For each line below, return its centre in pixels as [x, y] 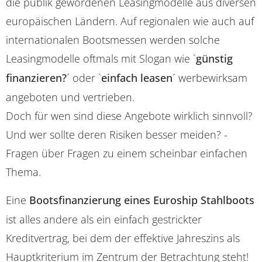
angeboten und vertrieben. [70, 97]
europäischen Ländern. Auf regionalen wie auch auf [130, 21]
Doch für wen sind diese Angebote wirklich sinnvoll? [129, 116]
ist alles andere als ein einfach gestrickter [104, 220]
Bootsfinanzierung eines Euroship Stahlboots [142, 200]
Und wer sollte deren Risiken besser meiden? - [117, 135]
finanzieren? [36, 78]
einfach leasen [137, 78]
